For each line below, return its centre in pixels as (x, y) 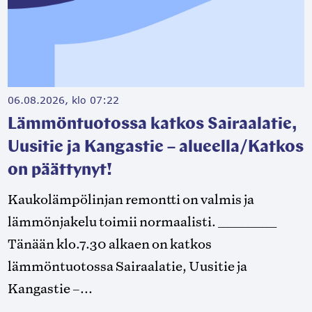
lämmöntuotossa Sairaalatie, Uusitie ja (127, 266)
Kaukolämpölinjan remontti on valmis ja (131, 200)
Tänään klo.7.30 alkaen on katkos (109, 244)
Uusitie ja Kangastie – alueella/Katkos (155, 148)
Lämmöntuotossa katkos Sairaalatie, (152, 125)
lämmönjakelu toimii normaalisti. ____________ (142, 222)
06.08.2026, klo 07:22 (63, 100)
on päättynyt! (60, 171)
